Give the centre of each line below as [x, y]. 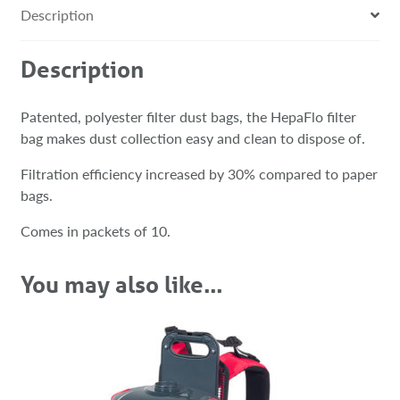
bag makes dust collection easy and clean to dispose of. [192, 137]
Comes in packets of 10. [95, 230]
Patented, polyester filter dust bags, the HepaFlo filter [188, 116]
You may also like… [121, 283]
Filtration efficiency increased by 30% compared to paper [199, 173]
